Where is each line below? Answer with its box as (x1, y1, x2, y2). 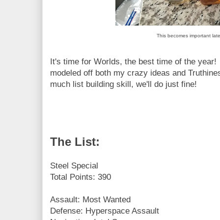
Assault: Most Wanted (50, 194, 131, 204)
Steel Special (50, 161, 98, 170)
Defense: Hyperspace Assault (50, 206, 159, 216)
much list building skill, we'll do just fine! (50, 79, 197, 89)
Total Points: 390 (50, 172, 111, 182)
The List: (50, 135, 100, 148)
